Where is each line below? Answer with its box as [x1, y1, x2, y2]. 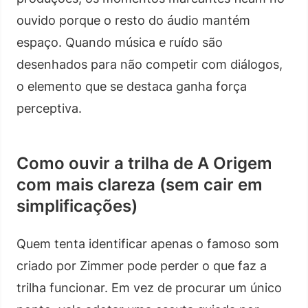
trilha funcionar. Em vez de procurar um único [16, 280, 282, 295]
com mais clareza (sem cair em [16, 174, 263, 195]
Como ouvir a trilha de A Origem [16, 153, 272, 173]
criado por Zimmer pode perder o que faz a [16, 258, 267, 273]
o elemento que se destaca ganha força [16, 78, 247, 93]
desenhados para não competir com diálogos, [16, 56, 283, 71]
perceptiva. [16, 100, 82, 115]
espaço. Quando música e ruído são [16, 34, 223, 49]
